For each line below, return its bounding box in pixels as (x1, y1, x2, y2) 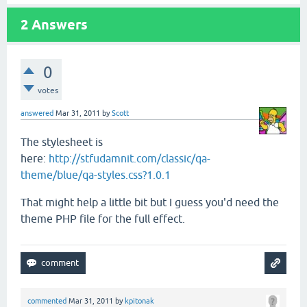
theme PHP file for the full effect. (21, 212, 185, 225)
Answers (28, 16, 88, 33)
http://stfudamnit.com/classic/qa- (49, 152, 210, 164)
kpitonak (125, 297, 154, 305)
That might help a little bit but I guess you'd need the (21, 196, 279, 208)
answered (21, 109, 53, 117)
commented (27, 297, 66, 305)
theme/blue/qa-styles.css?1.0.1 (21, 169, 171, 181)
